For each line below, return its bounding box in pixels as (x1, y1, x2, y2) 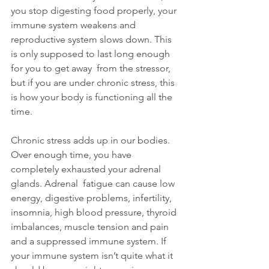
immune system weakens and (11, 19, 138, 31)
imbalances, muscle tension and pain (11, 221, 171, 233)
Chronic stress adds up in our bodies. (11, 134, 172, 147)
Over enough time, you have (11, 149, 134, 161)
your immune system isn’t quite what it (11, 250, 175, 262)
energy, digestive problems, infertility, (11, 192, 174, 204)
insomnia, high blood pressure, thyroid (11, 207, 179, 219)
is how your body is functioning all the (11, 91, 175, 103)
